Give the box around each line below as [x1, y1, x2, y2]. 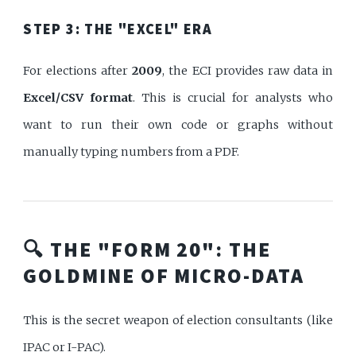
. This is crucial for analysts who [133, 90, 333, 105]
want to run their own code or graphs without [23, 117, 333, 132]
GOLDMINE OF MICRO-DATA [23, 262, 304, 288]
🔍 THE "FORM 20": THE [23, 236, 271, 262]
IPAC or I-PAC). [23, 339, 106, 354]
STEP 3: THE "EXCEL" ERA [23, 19, 212, 38]
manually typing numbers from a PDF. [23, 144, 240, 159]
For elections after [23, 63, 133, 78]
